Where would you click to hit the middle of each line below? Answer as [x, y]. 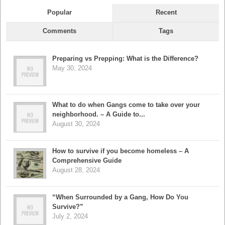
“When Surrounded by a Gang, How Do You [120, 197]
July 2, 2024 [70, 216]
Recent [166, 13]
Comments [59, 31]
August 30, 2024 [76, 124]
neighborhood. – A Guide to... [99, 115]
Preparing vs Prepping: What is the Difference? [125, 59]
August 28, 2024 [76, 170]
